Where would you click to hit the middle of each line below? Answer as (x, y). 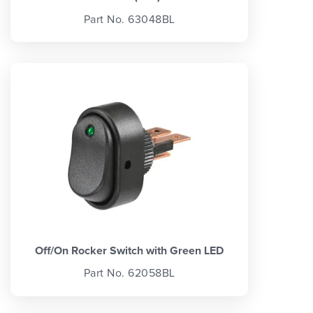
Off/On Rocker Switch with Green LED (129, 250)
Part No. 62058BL (129, 274)
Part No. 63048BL (129, 19)
